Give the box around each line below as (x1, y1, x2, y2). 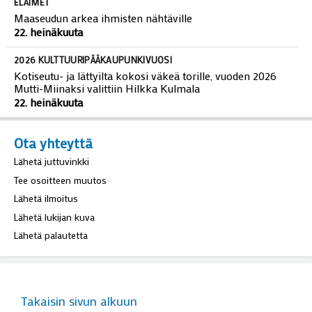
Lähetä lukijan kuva (14, 210, 95, 224)
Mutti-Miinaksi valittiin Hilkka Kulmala (14, 80, 200, 95)
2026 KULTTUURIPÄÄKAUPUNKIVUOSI (14, 53, 172, 65)
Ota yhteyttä (14, 134, 93, 153)
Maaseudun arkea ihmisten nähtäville (14, 10, 192, 25)
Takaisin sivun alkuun (21, 292, 137, 310)
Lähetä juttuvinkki (14, 155, 89, 169)
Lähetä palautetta (14, 228, 88, 242)
